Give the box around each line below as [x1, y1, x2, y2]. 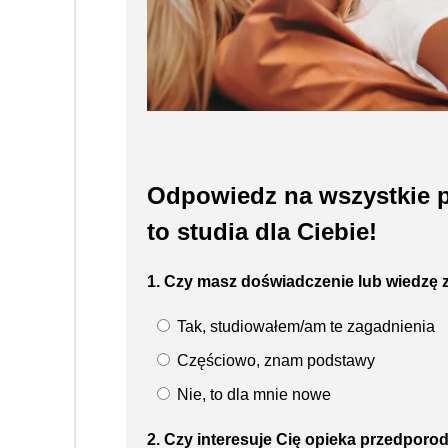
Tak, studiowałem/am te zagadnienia [173, 317, 435, 335]
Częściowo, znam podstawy [173, 351, 375, 369]
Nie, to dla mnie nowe [173, 385, 331, 403]
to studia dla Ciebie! [147, 217, 377, 245]
